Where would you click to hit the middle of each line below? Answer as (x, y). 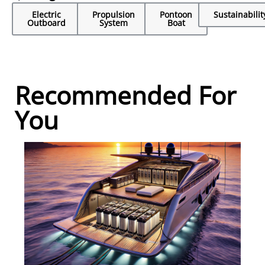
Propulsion (114, 15)
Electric (46, 15)
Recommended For (125, 95)
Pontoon (176, 15)
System (114, 23)
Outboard (46, 23)
